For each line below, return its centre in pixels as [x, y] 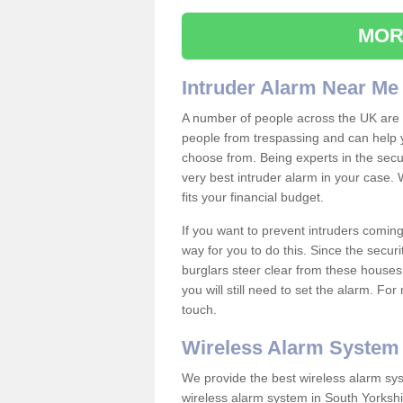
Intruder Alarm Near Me [290, 88]
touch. [199, 309]
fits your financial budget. [255, 197]
